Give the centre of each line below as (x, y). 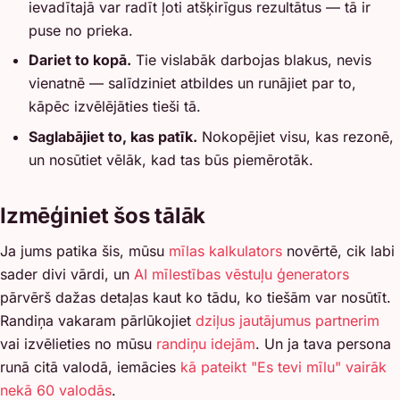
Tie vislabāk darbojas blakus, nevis (251, 60)
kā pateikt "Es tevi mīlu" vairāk (283, 367)
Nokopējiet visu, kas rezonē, (296, 136)
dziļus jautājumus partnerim (287, 320)
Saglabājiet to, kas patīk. (113, 136)
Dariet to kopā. (80, 60)
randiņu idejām (206, 343)
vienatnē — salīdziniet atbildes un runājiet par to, (192, 83)
